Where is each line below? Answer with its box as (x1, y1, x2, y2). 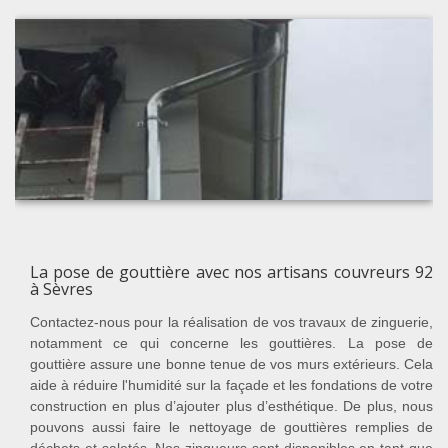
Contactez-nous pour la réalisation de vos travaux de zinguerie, (30, 314, 433, 331)
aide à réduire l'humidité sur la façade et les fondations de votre (30, 377, 433, 394)
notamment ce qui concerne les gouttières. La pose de (30, 335, 433, 352)
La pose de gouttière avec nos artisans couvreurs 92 (30, 261, 433, 284)
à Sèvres (30, 278, 93, 301)
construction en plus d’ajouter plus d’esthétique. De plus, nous (30, 398, 433, 415)
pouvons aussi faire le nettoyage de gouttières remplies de (30, 419, 433, 436)
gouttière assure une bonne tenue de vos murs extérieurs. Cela (30, 356, 433, 373)
